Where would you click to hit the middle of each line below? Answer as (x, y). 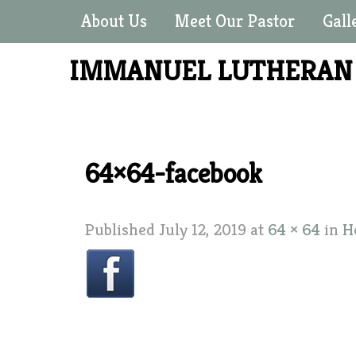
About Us (114, 21)
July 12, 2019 (203, 230)
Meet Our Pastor (235, 21)
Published (122, 230)
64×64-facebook (174, 174)
